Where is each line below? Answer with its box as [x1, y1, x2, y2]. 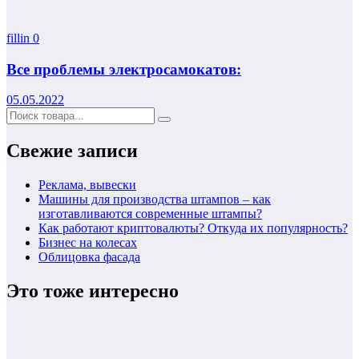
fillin [6, 30, 33, 45]
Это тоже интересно [6, 280, 179, 302]
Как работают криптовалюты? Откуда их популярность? [38, 221, 348, 236]
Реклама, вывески [38, 178, 136, 192]
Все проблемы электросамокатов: [6, 60, 241, 78]
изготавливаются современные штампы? [38, 207, 262, 221]
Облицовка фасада [38, 250, 140, 264]
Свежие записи [6, 140, 138, 162]
